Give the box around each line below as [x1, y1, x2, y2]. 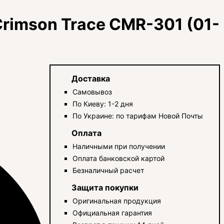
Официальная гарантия [72, 208, 152, 217]
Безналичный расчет [72, 165, 144, 174]
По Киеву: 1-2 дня [72, 99, 133, 108]
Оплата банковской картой [72, 153, 165, 162]
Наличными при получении [72, 141, 165, 150]
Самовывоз [72, 87, 112, 96]
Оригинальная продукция [72, 196, 161, 205]
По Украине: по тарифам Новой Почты [72, 111, 203, 120]
